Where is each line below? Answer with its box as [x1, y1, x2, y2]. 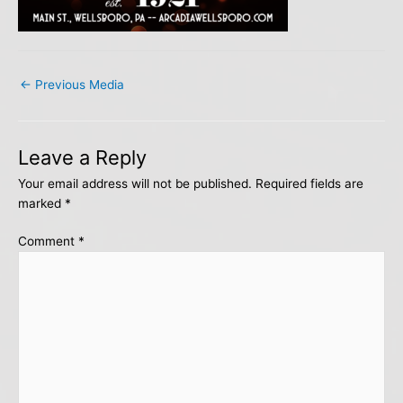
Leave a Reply [18, 145, 147, 169]
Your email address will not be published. [18, 175, 252, 191]
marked [18, 195, 65, 210]
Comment [18, 234, 78, 249]
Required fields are [255, 175, 363, 191]
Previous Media [31, 76, 124, 92]
